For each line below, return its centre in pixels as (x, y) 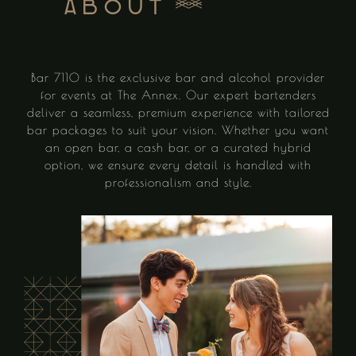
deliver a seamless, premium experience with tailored (178, 112)
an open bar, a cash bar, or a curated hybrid (178, 147)
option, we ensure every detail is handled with (178, 164)
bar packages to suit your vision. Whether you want (178, 130)
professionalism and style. (178, 182)
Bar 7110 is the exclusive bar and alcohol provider (178, 77)
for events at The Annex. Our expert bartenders (178, 95)
